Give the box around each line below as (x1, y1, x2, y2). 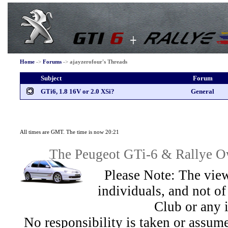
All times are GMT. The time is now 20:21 (19, 129, 119, 135)
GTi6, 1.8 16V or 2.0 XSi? (41, 88, 115, 95)
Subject (41, 74, 62, 82)
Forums (42, 59, 62, 65)
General (191, 88, 214, 95)
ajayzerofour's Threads (69, 59, 127, 65)
